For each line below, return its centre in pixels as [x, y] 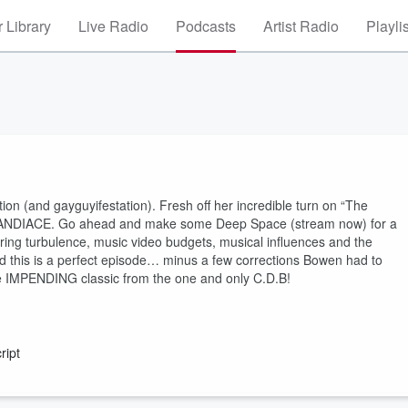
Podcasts [206, 26]
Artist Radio [301, 26]
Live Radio [113, 26]
